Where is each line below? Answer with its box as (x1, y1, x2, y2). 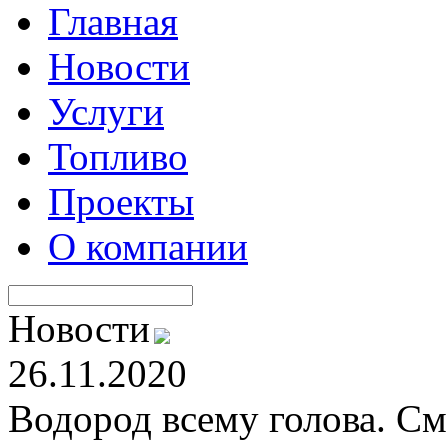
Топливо (48, 135, 188, 178)
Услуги (48, 90, 164, 133)
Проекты (48, 180, 194, 223)
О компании (48, 225, 248, 268)
